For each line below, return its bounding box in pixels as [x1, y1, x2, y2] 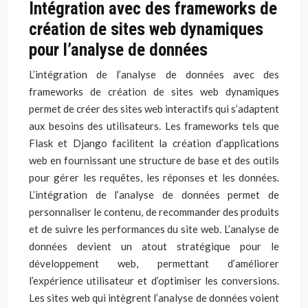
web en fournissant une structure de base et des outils [29, 154, 279, 166]
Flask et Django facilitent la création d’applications [29, 137, 279, 149]
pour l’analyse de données [29, 40, 208, 60]
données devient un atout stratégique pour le [29, 240, 279, 252]
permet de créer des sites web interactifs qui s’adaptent [29, 102, 279, 115]
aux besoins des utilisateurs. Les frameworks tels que [29, 120, 279, 132]
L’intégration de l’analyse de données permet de [29, 188, 279, 201]
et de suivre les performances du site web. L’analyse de [29, 223, 279, 235]
